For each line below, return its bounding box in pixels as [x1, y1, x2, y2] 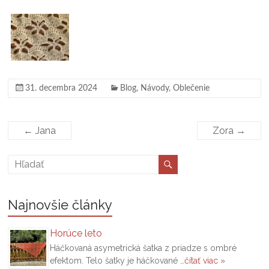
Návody [141, 83, 169, 92]
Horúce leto [50, 227, 103, 239]
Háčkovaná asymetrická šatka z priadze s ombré [50, 243, 237, 253]
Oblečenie [173, 83, 210, 92]
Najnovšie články [8, 196, 113, 213]
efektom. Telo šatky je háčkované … [50, 255, 185, 265]
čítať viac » [184, 255, 226, 265]
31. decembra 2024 [25, 83, 98, 92]
